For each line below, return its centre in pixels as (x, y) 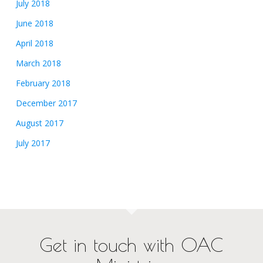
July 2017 (33, 143)
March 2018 (38, 63)
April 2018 (34, 43)
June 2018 (34, 23)
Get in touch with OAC (131, 245)
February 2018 (43, 83)
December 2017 (46, 103)
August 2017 (39, 123)
